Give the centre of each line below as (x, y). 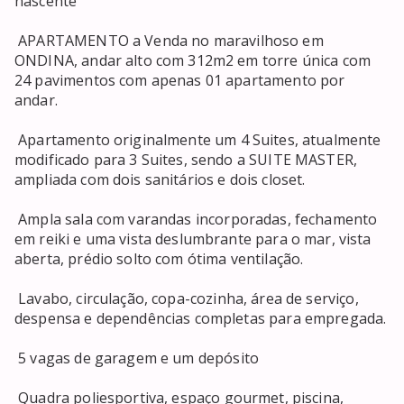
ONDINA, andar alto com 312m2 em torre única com (193, 61)
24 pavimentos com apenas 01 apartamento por (180, 81)
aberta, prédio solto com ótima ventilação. (161, 259)
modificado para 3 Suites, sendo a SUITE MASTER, (186, 160)
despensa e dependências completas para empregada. (201, 319)
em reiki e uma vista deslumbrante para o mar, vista (193, 239)
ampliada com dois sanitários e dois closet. (162, 180)
